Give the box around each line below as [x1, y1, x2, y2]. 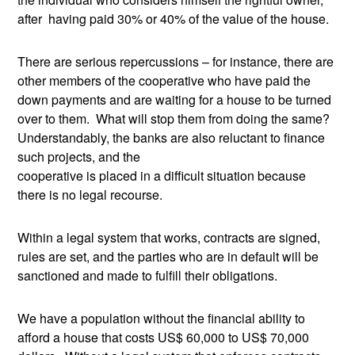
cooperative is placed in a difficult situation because [17, 166, 307, 185]
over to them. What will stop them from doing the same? [17, 109, 330, 128]
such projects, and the [17, 147, 141, 166]
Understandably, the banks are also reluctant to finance [17, 128, 326, 147]
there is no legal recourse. [17, 185, 163, 204]
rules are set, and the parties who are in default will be [17, 247, 319, 265]
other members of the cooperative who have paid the [17, 71, 311, 90]
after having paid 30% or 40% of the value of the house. [17, 10, 330, 28]
